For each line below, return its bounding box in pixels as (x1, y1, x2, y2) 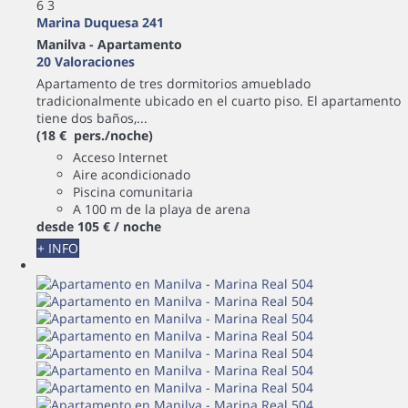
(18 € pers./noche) (36, 126, 153, 144)
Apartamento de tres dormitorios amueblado (36, 74, 311, 92)
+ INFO (37, 239, 78, 257)
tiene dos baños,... (36, 108, 148, 127)
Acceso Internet (73, 148, 168, 166)
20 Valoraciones (36, 52, 135, 70)
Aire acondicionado (73, 165, 190, 183)
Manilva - (36, 35, 97, 53)
